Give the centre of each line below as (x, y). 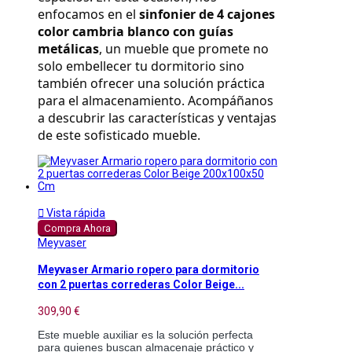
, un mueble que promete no (184, 49)
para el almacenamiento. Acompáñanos (156, 101)
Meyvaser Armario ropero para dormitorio (148, 270)
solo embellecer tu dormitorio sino (141, 66)
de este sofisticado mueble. (119, 136)
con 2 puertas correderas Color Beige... (141, 285)
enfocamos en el (88, 15)
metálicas (68, 49)
